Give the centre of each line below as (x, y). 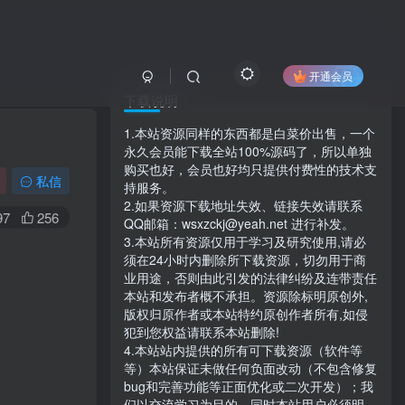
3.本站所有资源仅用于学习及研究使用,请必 (245, 241)
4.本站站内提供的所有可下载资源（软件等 (243, 350)
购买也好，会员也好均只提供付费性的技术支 (250, 169)
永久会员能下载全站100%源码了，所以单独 (248, 151)
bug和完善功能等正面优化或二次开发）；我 (249, 386)
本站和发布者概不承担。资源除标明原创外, (246, 296)
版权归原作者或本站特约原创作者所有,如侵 (246, 314)
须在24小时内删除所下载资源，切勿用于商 (245, 259)
